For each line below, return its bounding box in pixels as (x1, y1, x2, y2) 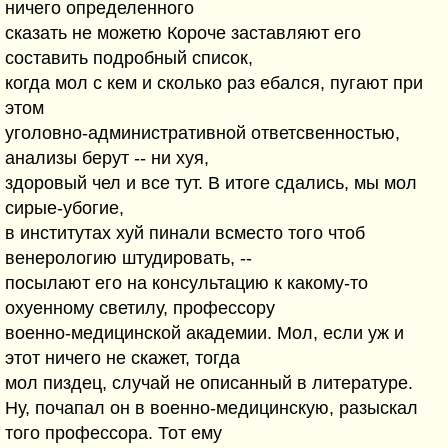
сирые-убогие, (5, 198, 124, 218)
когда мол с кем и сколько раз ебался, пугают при (5, 73, 423, 93)
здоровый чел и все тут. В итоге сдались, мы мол (5, 173, 417, 193)
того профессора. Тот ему (5, 423, 222, 443)
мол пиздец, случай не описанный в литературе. (5, 373, 413, 393)
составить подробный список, (5, 48, 253, 68)
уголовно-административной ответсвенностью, (5, 123, 400, 143)
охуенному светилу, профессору (5, 298, 275, 318)
